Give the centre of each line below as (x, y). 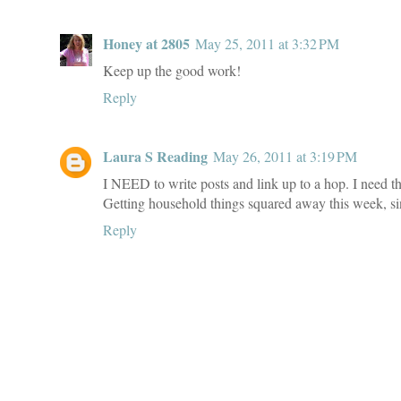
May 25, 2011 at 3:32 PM (267, 43)
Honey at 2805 (146, 43)
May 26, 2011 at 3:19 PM (285, 156)
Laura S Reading (155, 156)
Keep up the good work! (172, 70)
